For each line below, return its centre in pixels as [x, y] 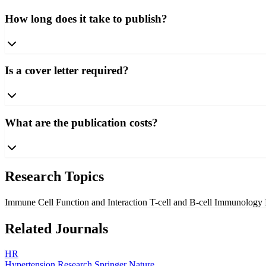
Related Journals [56, 229]
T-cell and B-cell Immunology [207, 202]
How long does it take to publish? [86, 18]
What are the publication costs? [81, 122]
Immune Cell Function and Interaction [77, 202]
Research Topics [54, 177]
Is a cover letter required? [67, 71]
